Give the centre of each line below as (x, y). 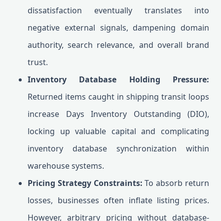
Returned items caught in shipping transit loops (118, 97)
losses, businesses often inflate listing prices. (118, 200)
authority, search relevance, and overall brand (118, 45)
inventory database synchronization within (118, 148)
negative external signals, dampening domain (118, 28)
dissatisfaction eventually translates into (118, 10)
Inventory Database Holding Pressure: (118, 79)
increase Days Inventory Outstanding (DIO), (118, 114)
